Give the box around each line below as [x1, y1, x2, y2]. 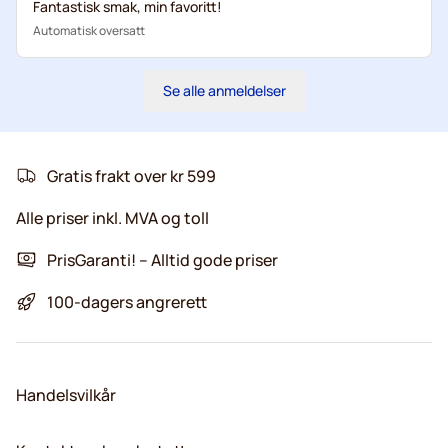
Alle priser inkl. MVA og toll [16, 206, 209, 229]
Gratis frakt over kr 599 [47, 164, 216, 187]
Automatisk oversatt [33, 21, 145, 39]
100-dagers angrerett [47, 290, 207, 313]
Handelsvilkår [16, 383, 116, 406]
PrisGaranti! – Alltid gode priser [47, 248, 278, 271]
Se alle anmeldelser [162, 80, 286, 100]
